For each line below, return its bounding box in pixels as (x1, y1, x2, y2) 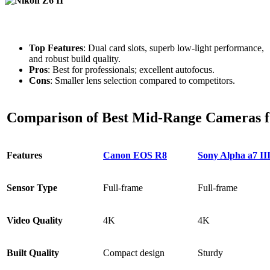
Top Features (29, 42, 83, 53)
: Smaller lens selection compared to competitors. (50, 75, 235, 86)
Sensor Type (7, 182, 57, 193)
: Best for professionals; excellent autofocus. (48, 64, 215, 75)
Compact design (103, 247, 165, 258)
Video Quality (7, 215, 63, 225)
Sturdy (198, 247, 223, 258)
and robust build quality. (29, 53, 121, 64)
